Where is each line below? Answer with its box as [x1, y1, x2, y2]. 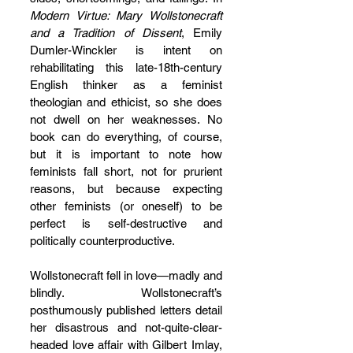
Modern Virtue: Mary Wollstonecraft [30, 9, 222, 22]
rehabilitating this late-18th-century [30, 61, 222, 74]
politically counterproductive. [30, 234, 175, 247]
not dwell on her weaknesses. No [30, 113, 222, 126]
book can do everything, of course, [30, 130, 222, 143]
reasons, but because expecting [30, 182, 222, 195]
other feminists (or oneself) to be [30, 199, 222, 213]
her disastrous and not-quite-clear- [30, 321, 222, 334]
